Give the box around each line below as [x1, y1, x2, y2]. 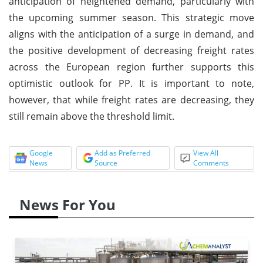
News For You [19, 194, 116, 214]
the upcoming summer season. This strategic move [9, 11, 254, 24]
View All [193, 147, 219, 158]
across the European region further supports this [9, 60, 254, 73]
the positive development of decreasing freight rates [9, 43, 254, 57]
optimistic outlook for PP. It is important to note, [9, 76, 254, 90]
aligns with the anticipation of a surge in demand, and [9, 27, 254, 41]
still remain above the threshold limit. [9, 109, 174, 123]
